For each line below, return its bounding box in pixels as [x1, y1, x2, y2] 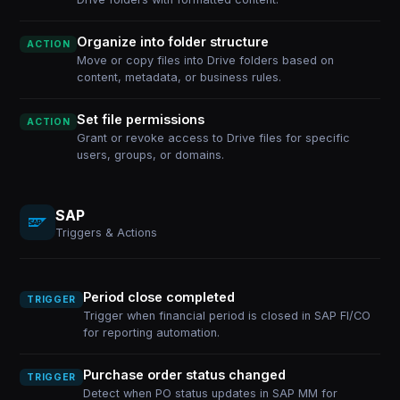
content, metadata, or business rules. [77, 71, 282, 84]
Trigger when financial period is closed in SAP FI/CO [82, 309, 371, 322]
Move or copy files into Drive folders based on [77, 54, 335, 67]
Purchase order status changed [82, 367, 286, 382]
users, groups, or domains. [77, 148, 225, 162]
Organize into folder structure [77, 34, 270, 49]
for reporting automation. [82, 326, 220, 339]
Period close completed [82, 289, 235, 304]
